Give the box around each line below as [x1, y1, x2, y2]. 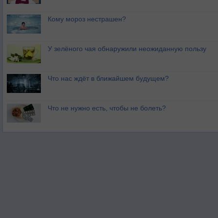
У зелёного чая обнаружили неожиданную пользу [48, 45, 206, 53]
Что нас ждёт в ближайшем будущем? [48, 74, 169, 83]
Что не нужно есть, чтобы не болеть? [48, 104, 166, 112]
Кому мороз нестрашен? [48, 15, 126, 23]
